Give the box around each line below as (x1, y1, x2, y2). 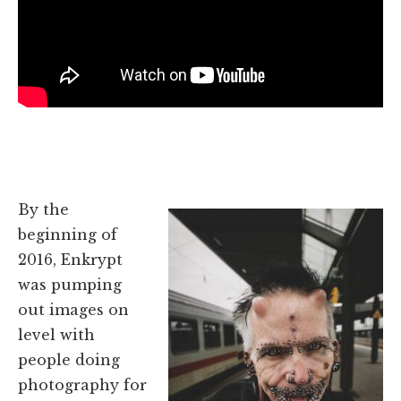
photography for (18, 375, 147, 394)
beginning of (18, 225, 117, 243)
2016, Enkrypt (18, 250, 123, 269)
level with (18, 325, 95, 344)
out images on (18, 300, 129, 319)
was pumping (18, 275, 122, 294)
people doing (18, 350, 120, 369)
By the (18, 200, 69, 218)
